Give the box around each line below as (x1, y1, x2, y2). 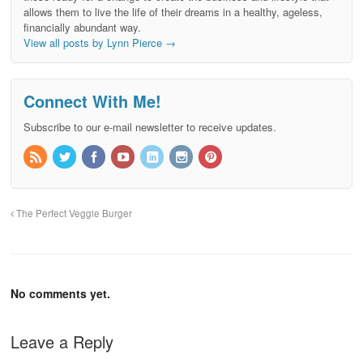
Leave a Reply (11, 329, 113, 353)
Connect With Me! (23, 89, 161, 113)
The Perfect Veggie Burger (14, 206, 132, 220)
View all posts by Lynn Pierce (23, 34, 165, 50)
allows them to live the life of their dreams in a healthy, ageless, (23, 3, 322, 19)
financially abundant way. (23, 19, 141, 35)
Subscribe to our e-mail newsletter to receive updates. (23, 119, 276, 135)
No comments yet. (11, 284, 110, 301)
